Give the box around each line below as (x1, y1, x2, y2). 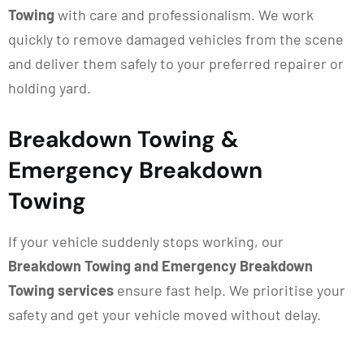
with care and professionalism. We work (54, 6, 314, 24)
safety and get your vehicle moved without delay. (8, 305, 321, 323)
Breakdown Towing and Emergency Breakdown (8, 257, 313, 275)
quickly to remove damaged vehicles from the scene (8, 30, 344, 48)
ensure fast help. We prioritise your (114, 281, 345, 299)
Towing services (8, 281, 114, 299)
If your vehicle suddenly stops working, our (8, 232, 284, 250)
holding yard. (8, 79, 91, 97)
